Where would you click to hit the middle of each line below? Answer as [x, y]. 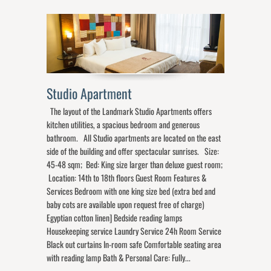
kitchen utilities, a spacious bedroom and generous [123, 125]
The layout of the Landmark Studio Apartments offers [129, 111]
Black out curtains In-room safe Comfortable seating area [134, 244]
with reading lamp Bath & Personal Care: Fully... [119, 258]
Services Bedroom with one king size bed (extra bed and [131, 191]
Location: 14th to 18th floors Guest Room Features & [127, 178]
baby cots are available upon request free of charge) [126, 204]
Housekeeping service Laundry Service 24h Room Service [134, 231]
